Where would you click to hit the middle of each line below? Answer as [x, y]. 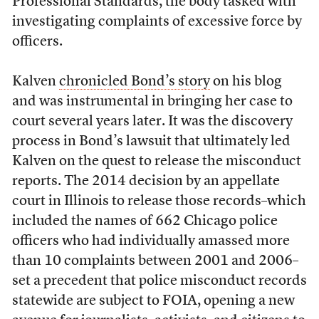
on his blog [246, 82]
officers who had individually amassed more [151, 242]
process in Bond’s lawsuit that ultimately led [151, 142]
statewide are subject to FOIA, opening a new [153, 302]
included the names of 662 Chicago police [145, 222]
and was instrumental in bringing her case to [152, 102]
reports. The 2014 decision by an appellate [146, 182]
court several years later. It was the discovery [152, 122]
